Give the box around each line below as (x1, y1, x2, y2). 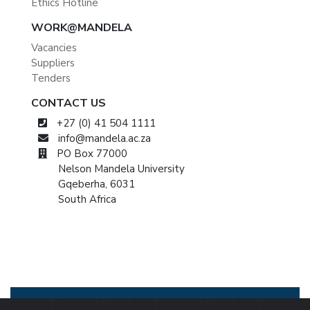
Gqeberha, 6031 (57, 177, 135, 192)
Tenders (31, 71, 71, 86)
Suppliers (31, 56, 75, 71)
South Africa (57, 192, 116, 207)
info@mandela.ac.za (55, 131, 151, 146)
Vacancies (31, 41, 77, 55)
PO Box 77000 (54, 147, 127, 161)
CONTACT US (31, 95, 106, 111)
